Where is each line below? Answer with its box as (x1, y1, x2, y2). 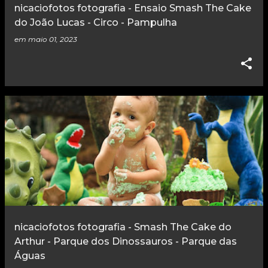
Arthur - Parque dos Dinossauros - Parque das (14, 236, 237, 248)
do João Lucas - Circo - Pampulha (14, 17, 177, 29)
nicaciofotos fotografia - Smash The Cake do (14, 221, 232, 233)
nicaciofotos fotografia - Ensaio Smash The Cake (14, 2, 251, 14)
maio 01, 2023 (28, 35, 77, 44)
